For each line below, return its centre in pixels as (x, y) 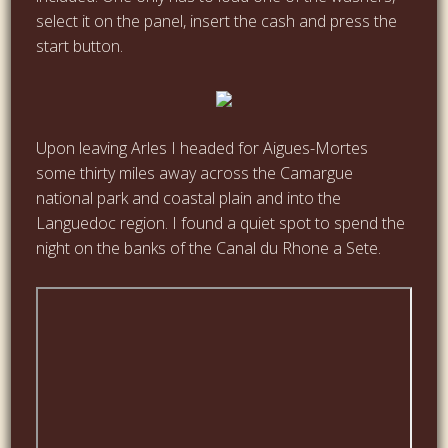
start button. (80, 45)
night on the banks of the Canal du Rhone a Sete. (209, 247)
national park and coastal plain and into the (189, 197)
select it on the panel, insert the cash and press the (217, 20)
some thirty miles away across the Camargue (195, 172)
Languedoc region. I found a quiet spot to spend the (221, 222)
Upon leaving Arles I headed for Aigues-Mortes (202, 147)
